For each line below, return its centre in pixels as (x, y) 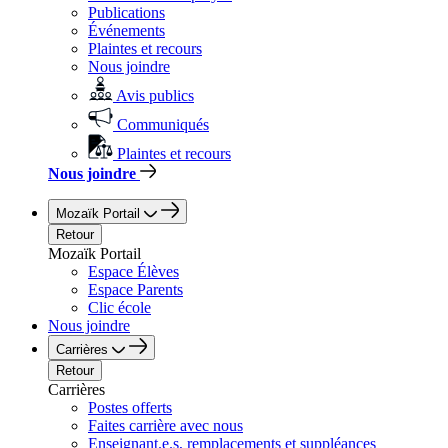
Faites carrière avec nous (165, 425)
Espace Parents (135, 289)
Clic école (119, 307)
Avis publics (155, 95)
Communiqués (163, 124)
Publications (126, 12)
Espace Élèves (133, 271)
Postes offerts (130, 407)
